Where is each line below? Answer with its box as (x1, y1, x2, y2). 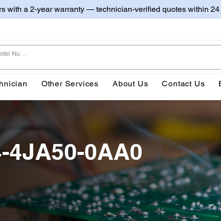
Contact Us (162, 78, 205, 88)
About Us (112, 78, 148, 88)
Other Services (41, 78, 99, 88)
